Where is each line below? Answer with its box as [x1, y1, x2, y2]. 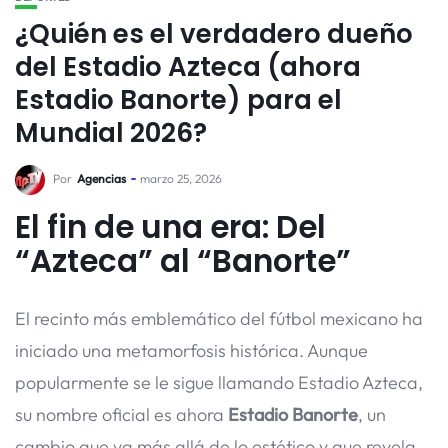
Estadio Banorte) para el [15, 82, 342, 118]
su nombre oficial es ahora [15, 403, 228, 426]
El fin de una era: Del [15, 205, 326, 249]
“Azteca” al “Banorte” [15, 239, 351, 283]
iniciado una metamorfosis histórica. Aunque [15, 339, 368, 362]
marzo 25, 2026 [140, 171, 222, 186]
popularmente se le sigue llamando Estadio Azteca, [15, 371, 423, 394]
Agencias [77, 171, 126, 186]
